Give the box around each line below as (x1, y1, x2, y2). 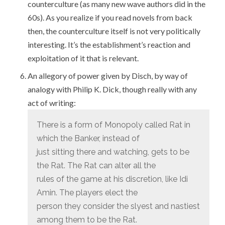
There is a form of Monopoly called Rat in (36, 120, 190, 130)
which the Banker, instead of (36, 134, 140, 144)
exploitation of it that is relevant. (28, 53, 139, 63)
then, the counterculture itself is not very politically (28, 26, 201, 36)
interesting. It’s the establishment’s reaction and (28, 39, 191, 49)
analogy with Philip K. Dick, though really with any (28, 84, 197, 94)
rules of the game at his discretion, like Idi (36, 174, 188, 184)
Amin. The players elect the (36, 188, 138, 198)
